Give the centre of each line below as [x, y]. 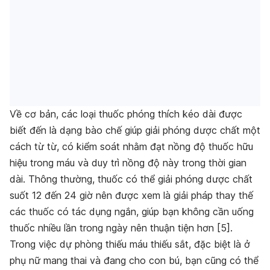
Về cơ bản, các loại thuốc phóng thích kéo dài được [126, 114]
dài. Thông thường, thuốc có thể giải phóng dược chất [131, 179]
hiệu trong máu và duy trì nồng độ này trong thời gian [128, 163]
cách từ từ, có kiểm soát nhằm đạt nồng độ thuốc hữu [131, 147]
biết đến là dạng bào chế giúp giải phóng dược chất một [135, 130]
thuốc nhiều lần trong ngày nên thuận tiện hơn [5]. [121, 228]
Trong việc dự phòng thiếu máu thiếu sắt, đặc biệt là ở [130, 244]
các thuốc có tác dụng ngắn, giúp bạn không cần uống [132, 212]
